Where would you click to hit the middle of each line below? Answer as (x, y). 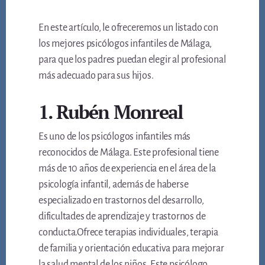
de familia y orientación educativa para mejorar (131, 249)
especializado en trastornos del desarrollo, (121, 201)
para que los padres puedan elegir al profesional (132, 60)
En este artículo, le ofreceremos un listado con (128, 28)
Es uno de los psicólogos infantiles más (115, 137)
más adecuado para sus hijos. (96, 76)
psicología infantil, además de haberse (114, 185)
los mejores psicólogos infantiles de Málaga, (125, 44)
